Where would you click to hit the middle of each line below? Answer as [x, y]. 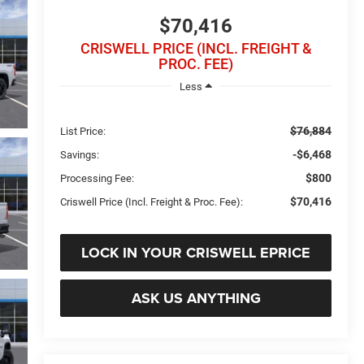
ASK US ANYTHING [196, 298]
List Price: [83, 131]
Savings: [80, 154]
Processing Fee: [97, 178]
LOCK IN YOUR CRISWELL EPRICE [196, 252]
